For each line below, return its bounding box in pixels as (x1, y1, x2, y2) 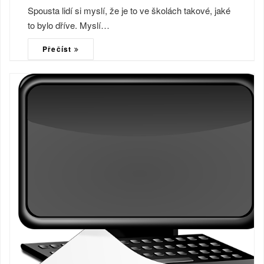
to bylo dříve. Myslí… (28, 19, 110, 32)
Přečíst (42, 44, 74, 55)
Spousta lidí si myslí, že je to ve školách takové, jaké (28, 4, 230, 17)
